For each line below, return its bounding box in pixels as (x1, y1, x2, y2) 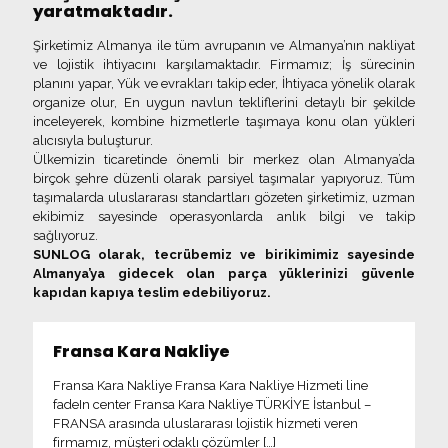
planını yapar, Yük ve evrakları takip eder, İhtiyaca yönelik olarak (33, 76, 415, 92)
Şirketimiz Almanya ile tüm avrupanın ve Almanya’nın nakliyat (33, 38, 415, 54)
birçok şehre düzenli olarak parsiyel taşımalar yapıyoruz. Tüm (33, 171, 415, 187)
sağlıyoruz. (33, 228, 98, 244)
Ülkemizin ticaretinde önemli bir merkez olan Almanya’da (33, 152, 415, 168)
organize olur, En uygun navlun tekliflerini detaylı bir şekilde (33, 95, 415, 111)
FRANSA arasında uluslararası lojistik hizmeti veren (53, 416, 358, 432)
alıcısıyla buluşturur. (33, 133, 153, 149)
